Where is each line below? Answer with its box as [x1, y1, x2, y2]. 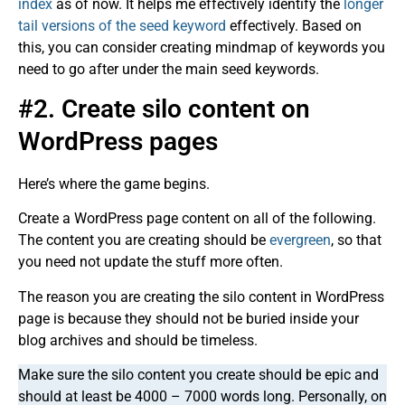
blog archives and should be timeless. [18, 331, 258, 349]
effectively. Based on [226, 17, 362, 35]
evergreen [269, 231, 331, 250]
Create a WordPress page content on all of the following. [18, 210, 376, 228]
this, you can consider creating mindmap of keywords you [18, 39, 385, 57]
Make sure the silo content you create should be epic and [18, 366, 379, 384]
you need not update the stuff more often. [18, 253, 283, 271]
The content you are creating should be [18, 231, 269, 250]
